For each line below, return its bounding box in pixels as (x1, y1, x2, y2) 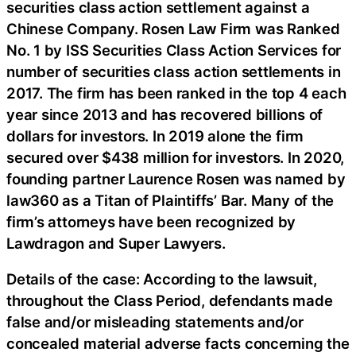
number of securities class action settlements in (6, 62, 341, 80)
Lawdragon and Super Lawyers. (6, 234, 226, 252)
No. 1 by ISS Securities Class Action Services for (6, 41, 342, 59)
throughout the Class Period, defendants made (6, 292, 333, 310)
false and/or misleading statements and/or (6, 313, 304, 331)
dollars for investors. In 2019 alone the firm (6, 126, 304, 145)
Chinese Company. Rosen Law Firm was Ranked (6, 19, 340, 37)
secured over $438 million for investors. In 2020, (6, 148, 345, 166)
